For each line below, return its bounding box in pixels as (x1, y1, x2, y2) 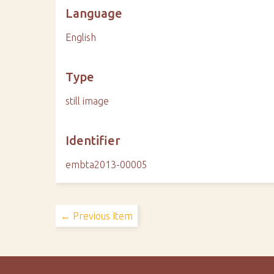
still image (65, 95, 109, 106)
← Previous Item (61, 210, 133, 221)
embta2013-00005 (65, 159, 148, 170)
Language (65, 6, 123, 20)
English (65, 32, 97, 43)
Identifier (65, 133, 121, 147)
